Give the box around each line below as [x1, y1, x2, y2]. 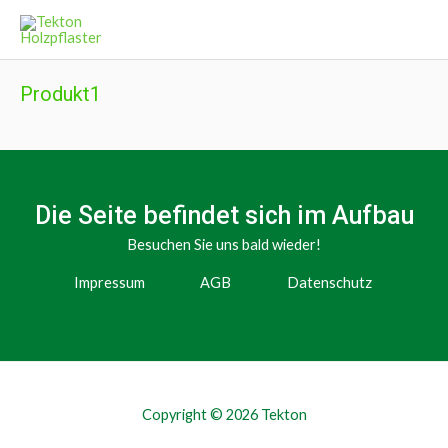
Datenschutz [287, 273, 373, 291]
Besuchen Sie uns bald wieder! [127, 235, 321, 253]
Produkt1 [20, 82, 101, 107]
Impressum [73, 273, 145, 291]
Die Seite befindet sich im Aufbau [34, 200, 414, 230]
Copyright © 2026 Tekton [141, 406, 307, 424]
